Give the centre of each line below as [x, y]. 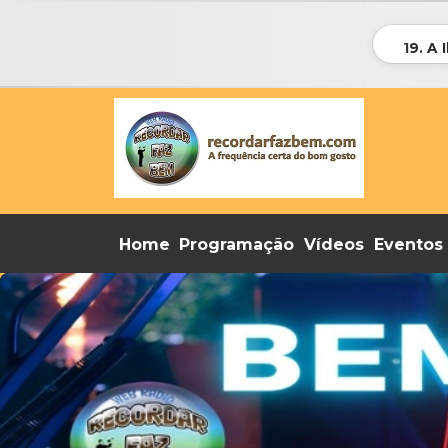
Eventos [408, 245]
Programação [237, 245]
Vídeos [333, 245]
